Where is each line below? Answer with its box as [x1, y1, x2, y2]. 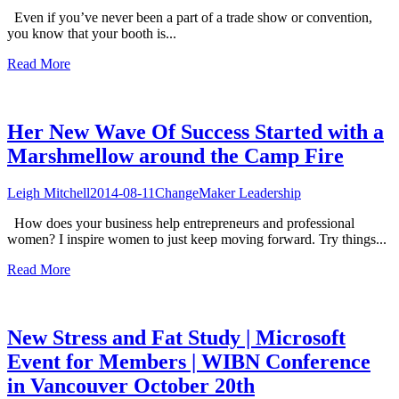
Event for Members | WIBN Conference [7, 350, 370, 374]
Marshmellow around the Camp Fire [7, 143, 344, 167]
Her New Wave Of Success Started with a [7, 119, 384, 143]
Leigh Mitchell [7, 185, 90, 201]
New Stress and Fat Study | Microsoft [7, 326, 346, 350]
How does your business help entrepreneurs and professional [7, 216, 354, 232]
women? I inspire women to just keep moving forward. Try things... [7, 232, 387, 248]
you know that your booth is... [7, 25, 176, 41]
